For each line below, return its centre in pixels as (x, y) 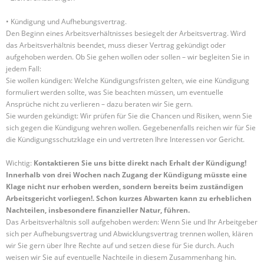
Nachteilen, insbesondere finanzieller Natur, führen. (98, 210)
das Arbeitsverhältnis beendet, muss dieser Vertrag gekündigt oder (116, 45)
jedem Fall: (24, 69)
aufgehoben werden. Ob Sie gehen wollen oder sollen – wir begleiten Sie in (128, 57)
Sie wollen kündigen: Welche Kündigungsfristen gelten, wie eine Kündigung (128, 80)
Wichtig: (20, 163)
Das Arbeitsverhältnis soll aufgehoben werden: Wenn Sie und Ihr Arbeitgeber (132, 222)
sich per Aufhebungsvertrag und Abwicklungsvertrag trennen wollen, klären (129, 234)
